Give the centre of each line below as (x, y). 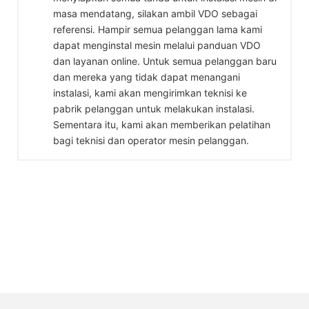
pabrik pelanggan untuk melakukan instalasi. (154, 108)
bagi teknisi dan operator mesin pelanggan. (151, 140)
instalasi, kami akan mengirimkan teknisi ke (150, 92)
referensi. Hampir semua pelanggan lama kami (158, 29)
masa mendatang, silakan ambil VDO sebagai (155, 13)
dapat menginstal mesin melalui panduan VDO (157, 45)
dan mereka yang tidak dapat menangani (147, 77)
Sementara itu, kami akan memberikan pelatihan (162, 124)
